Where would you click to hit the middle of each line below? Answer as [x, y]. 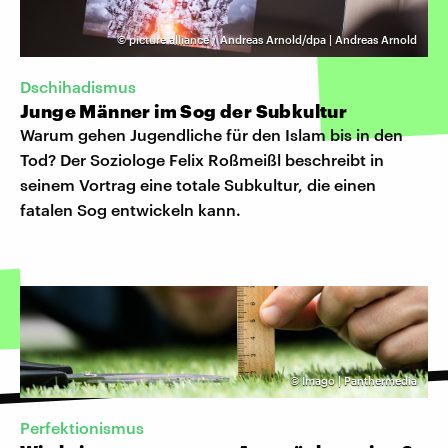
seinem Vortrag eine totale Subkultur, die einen [198, 184]
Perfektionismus [82, 428]
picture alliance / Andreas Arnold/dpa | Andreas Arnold [273, 39]
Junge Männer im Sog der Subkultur [184, 110]
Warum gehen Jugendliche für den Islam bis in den [211, 134]
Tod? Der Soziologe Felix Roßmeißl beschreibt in [202, 159]
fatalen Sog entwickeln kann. [130, 209]
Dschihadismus [80, 86]
